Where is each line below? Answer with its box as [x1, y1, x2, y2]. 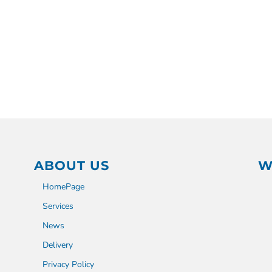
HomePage [42, 180, 84, 192]
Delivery [42, 239, 73, 251]
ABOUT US [33, 157, 109, 173]
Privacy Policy [42, 258, 94, 270]
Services [42, 200, 73, 212]
